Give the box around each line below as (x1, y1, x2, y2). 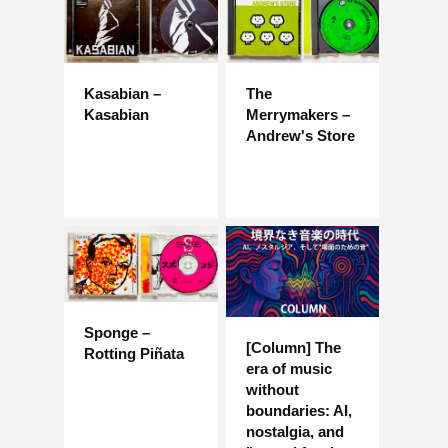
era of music (245, 360, 332, 378)
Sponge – (84, 323, 150, 341)
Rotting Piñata (84, 344, 184, 362)
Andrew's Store (245, 127, 355, 145)
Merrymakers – (245, 106, 350, 124)
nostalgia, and (245, 423, 344, 441)
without (245, 381, 299, 399)
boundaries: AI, (245, 402, 352, 420)
